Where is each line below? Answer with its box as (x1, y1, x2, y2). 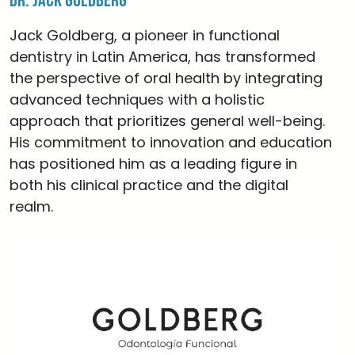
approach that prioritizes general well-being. (10, 111, 325, 131)
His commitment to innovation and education (10, 132, 332, 152)
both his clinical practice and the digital (10, 175, 288, 195)
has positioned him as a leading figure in (10, 154, 297, 174)
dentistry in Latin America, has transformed (10, 47, 315, 67)
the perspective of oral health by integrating (10, 68, 323, 88)
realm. (10, 197, 53, 216)
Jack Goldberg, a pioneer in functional (10, 25, 280, 45)
